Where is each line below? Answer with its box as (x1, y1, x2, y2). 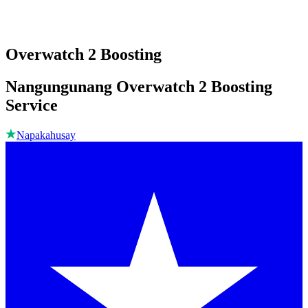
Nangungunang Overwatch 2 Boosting (5, 78, 272, 96)
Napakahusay (16, 129, 76, 142)
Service (5, 96, 58, 115)
